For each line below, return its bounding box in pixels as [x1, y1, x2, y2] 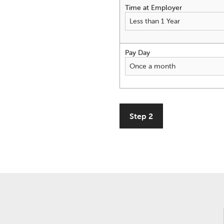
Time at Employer [125, 2, 182, 12]
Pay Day [125, 47, 150, 57]
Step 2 [129, 110, 153, 121]
